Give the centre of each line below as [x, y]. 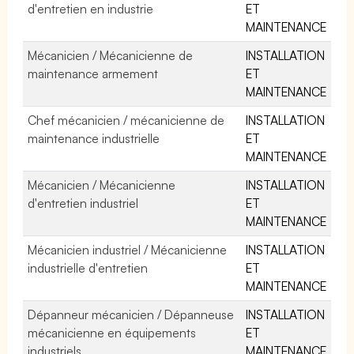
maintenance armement [93, 73]
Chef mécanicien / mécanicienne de [126, 120]
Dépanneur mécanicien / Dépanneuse [131, 314]
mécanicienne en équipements [112, 332]
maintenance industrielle [94, 138]
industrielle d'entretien [88, 267]
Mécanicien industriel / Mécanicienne [128, 249]
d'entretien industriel [83, 203]
